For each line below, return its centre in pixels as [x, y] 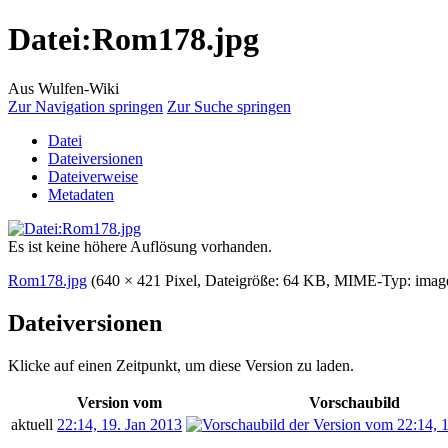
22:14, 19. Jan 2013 [119, 424]
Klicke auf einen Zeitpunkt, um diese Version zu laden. [181, 365]
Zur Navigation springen [85, 106]
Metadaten [81, 194]
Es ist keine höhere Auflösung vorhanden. [140, 246]
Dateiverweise [93, 176]
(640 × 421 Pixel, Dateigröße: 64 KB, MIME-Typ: [253, 280]
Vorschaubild [354, 402]
